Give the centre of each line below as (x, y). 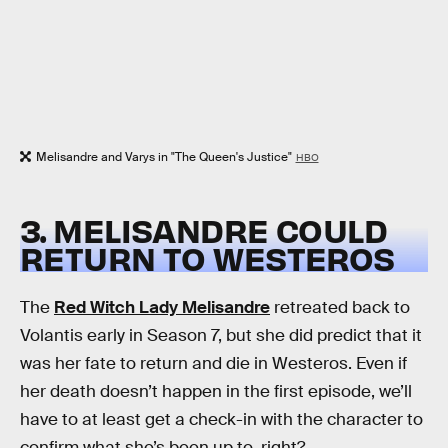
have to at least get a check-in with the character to (221, 420)
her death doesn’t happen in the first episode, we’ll (216, 392)
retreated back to (340, 308)
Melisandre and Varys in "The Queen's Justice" (164, 156)
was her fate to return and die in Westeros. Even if (213, 364)
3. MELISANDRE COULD (204, 230)
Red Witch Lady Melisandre (162, 308)
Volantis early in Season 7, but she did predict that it (221, 336)
